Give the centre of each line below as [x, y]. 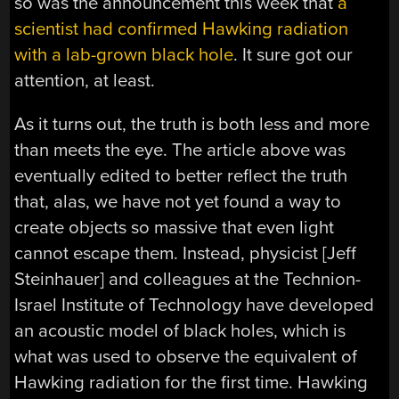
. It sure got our [293, 54]
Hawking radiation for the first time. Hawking [191, 382]
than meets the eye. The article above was [180, 150]
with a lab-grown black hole [124, 54]
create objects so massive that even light [175, 227]
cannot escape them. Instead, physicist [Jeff [186, 253]
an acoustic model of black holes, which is [180, 330]
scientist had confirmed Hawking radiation [182, 28]
